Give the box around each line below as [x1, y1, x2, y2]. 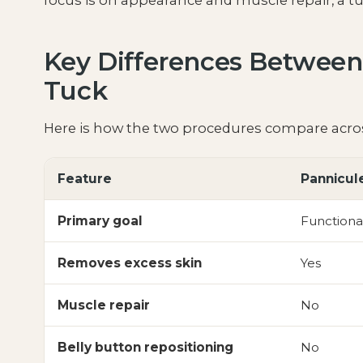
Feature [57, 170, 112, 186]
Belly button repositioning [57, 339, 233, 355]
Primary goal [57, 212, 143, 228]
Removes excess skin [57, 254, 202, 271]
